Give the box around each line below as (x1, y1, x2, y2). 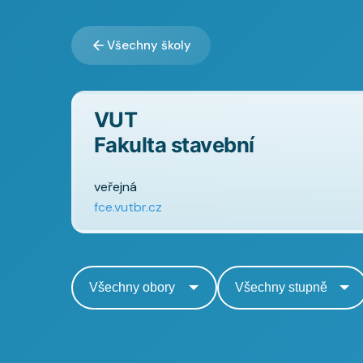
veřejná (94, 178, 137, 195)
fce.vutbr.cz (94, 199, 162, 216)
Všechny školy (107, 37, 191, 53)
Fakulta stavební (94, 132, 254, 157)
